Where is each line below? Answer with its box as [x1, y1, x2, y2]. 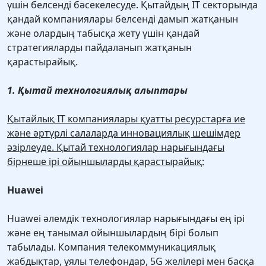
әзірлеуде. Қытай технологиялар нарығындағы [7, 141, 224, 154]
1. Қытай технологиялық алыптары [7, 84, 188, 97]
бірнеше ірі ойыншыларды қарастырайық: [7, 155, 204, 169]
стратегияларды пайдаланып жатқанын [7, 41, 192, 55]
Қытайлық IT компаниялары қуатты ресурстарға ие [7, 112, 245, 126]
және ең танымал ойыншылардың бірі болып [7, 226, 218, 240]
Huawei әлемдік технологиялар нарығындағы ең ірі [7, 212, 245, 226]
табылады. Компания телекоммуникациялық [7, 240, 216, 254]
